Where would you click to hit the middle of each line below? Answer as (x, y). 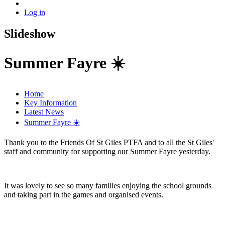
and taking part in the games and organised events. (85, 194)
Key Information (50, 102)
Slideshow (30, 33)
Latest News (44, 111)
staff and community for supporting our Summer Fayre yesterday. (107, 151)
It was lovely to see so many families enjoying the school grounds (108, 185)
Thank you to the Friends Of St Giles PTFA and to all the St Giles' (109, 142)
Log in (35, 13)
